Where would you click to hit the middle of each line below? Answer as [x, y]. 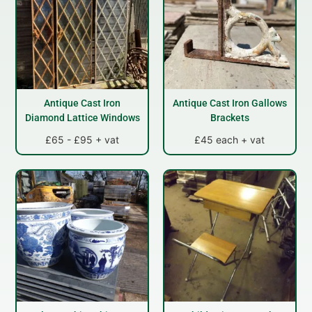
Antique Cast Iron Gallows [229, 103]
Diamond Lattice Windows [82, 117]
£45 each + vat [230, 139]
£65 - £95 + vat [83, 139]
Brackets [229, 117]
